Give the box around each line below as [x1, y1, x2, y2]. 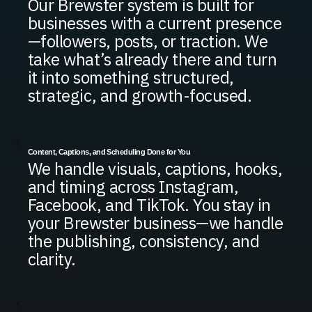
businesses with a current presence [27, 12, 282, 35]
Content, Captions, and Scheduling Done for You [27, 147, 191, 156]
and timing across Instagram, [27, 175, 239, 198]
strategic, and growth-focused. [27, 84, 252, 107]
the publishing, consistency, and [27, 230, 260, 253]
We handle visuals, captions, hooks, [27, 157, 283, 180]
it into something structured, [27, 66, 234, 89]
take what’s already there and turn [27, 48, 277, 71]
